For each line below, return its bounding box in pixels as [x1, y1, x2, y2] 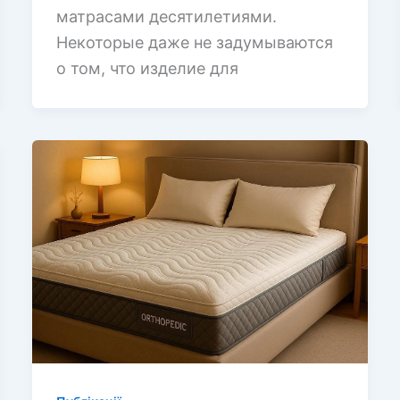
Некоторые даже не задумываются [55, 32, 333, 52]
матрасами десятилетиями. [55, 6, 277, 26]
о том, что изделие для [55, 58, 238, 78]
